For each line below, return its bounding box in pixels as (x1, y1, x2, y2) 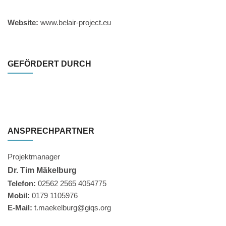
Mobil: (8, 191, 30, 200)
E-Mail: (8, 203, 34, 212)
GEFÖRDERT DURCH (8, 60, 91, 68)
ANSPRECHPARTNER (8, 127, 94, 135)
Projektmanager (8, 152, 60, 161)
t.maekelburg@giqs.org (34, 203, 111, 212)
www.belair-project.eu (40, 18, 111, 27)
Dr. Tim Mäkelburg (8, 166, 77, 175)
